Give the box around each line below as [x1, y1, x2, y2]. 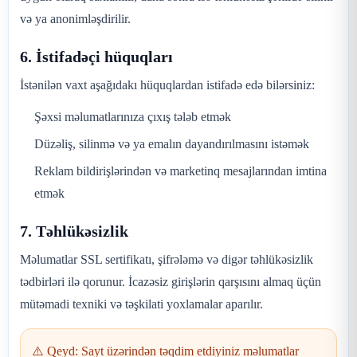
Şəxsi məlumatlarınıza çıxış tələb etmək [34, 110, 231, 124]
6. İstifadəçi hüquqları [20, 48, 173, 65]
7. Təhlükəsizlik [20, 222, 128, 240]
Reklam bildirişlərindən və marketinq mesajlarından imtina [34, 164, 327, 178]
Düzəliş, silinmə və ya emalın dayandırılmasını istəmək [34, 137, 309, 151]
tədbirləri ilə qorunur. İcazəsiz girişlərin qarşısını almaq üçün [20, 275, 321, 288]
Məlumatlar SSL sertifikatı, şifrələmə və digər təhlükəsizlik [20, 253, 313, 266]
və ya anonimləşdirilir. [20, 12, 131, 25]
